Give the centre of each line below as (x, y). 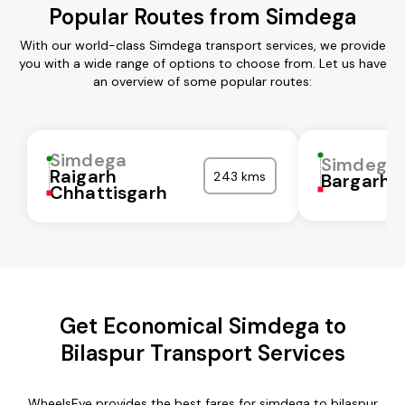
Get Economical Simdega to (202, 325)
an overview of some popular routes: (202, 81)
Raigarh (84, 176)
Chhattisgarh (108, 192)
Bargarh (356, 180)
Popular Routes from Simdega (202, 16)
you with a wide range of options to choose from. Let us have (202, 63)
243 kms (240, 176)
